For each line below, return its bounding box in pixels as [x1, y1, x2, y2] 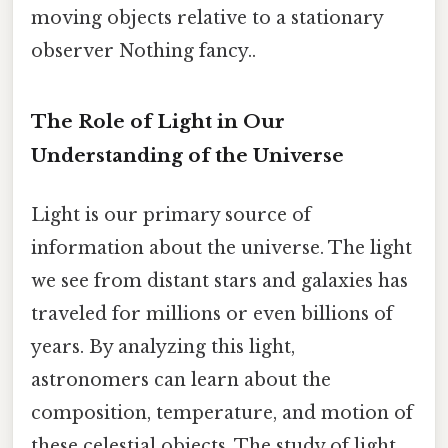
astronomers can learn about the [31, 369, 331, 392]
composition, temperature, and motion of [31, 402, 413, 425]
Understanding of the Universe [31, 144, 344, 168]
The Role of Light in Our [31, 110, 285, 134]
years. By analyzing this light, [31, 336, 295, 359]
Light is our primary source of [31, 204, 311, 227]
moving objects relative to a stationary [31, 7, 383, 30]
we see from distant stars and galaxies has [31, 270, 408, 293]
